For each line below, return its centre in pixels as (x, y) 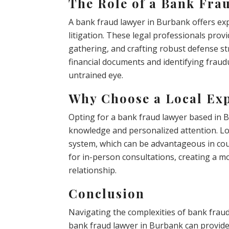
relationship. (93, 170)
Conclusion (107, 193)
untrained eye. (96, 75)
